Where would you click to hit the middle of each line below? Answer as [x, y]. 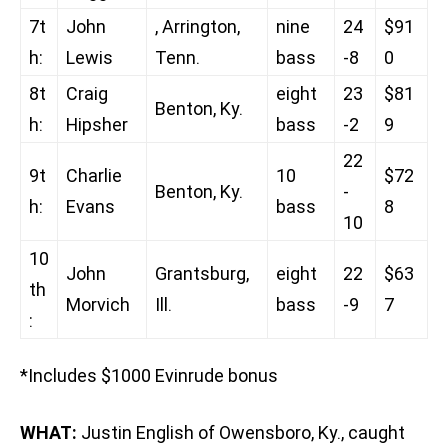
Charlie [94, 176]
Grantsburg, [202, 274]
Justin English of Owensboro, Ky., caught [241, 433]
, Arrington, [197, 27]
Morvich [98, 305]
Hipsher [97, 125]
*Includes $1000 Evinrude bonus [149, 376]
